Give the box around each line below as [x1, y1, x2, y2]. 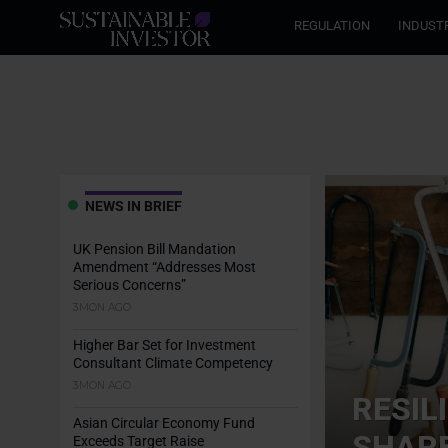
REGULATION [294, 17, 370, 33]
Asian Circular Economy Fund [72, 415, 255, 432]
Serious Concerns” [72, 277, 189, 294]
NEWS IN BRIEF [84, 198, 182, 215]
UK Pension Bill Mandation [72, 241, 236, 258]
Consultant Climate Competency [72, 355, 273, 372]
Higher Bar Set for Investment [72, 337, 256, 354]
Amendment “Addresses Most [72, 259, 256, 276]
